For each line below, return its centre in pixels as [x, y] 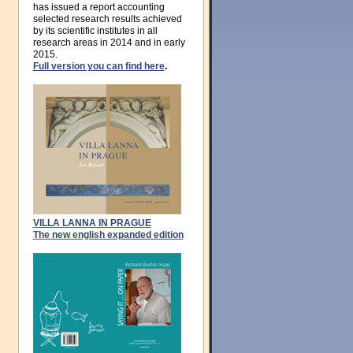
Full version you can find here [98, 66]
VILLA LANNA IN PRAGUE [92, 223]
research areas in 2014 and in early [109, 43]
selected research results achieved [107, 19]
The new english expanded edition [108, 235]
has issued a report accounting [98, 7]
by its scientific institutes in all [95, 31]
